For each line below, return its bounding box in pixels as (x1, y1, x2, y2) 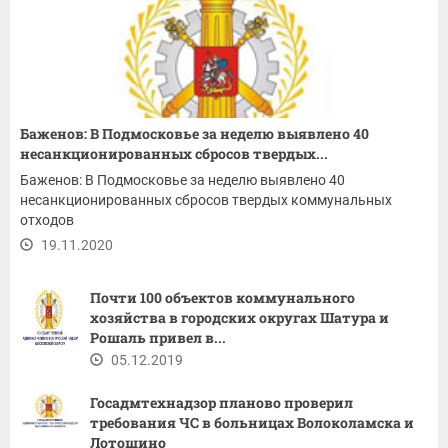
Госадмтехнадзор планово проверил (90, 392, 353, 412)
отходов (20, 211, 74, 228)
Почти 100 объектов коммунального (90, 287, 355, 307)
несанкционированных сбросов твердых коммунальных (20, 191, 392, 208)
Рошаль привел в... (90, 327, 226, 347)
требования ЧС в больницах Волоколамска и (90, 412, 414, 432)
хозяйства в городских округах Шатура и (90, 307, 389, 327)
